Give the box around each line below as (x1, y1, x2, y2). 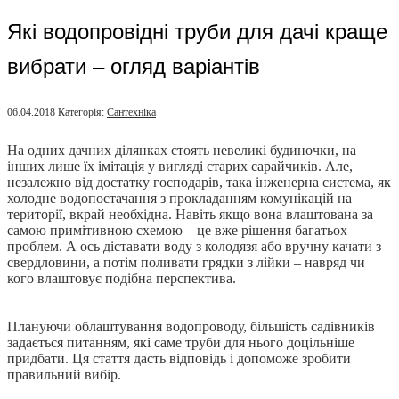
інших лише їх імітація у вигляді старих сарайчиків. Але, (7, 159, 353, 175)
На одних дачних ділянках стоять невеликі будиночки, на (7, 142, 356, 159)
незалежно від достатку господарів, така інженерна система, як (7, 175, 391, 191)
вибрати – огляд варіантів (7, 54, 260, 79)
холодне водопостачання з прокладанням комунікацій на (7, 191, 352, 207)
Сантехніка (107, 106, 156, 119)
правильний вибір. (7, 367, 121, 383)
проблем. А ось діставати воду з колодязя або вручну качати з (7, 239, 381, 255)
